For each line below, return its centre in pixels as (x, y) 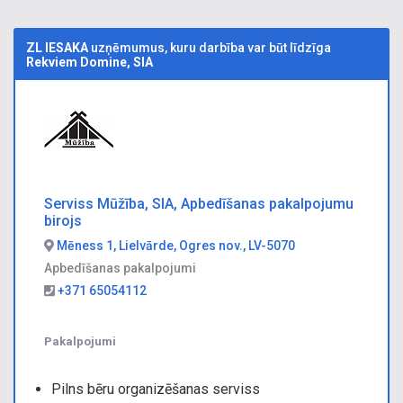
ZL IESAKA (57, 48)
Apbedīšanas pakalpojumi (120, 268)
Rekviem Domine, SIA (90, 62)
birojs (63, 221)
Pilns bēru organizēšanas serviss (156, 389)
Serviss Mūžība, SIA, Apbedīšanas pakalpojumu (199, 204)
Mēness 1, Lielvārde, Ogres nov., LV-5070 (174, 246)
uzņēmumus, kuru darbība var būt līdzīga (210, 48)
